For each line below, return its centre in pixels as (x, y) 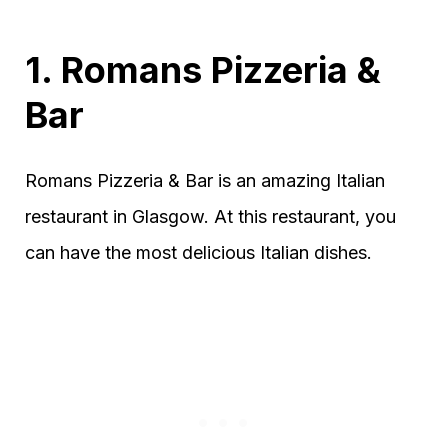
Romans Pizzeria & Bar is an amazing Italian (205, 180)
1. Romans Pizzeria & (203, 70)
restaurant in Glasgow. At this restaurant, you (210, 216)
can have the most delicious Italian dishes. (198, 252)
